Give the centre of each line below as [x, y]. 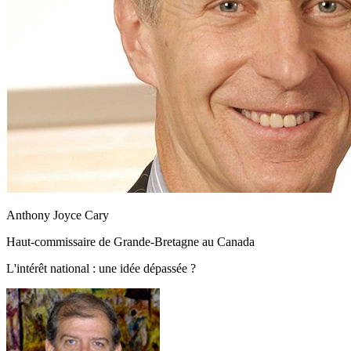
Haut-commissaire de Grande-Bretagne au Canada [130, 241]
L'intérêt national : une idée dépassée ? [101, 268]
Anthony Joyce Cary [58, 215]
